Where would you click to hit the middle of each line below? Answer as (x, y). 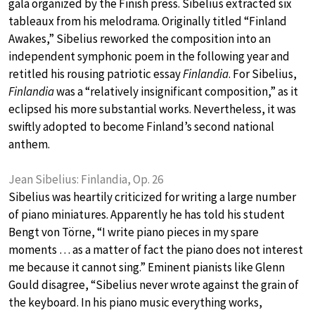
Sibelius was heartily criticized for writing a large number (152, 197)
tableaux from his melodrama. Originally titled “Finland (148, 21)
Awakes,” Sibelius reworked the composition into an (140, 39)
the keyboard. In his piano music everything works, (135, 303)
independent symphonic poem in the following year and (149, 57)
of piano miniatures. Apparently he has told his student (147, 215)
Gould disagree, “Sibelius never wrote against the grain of (154, 285)
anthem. (29, 144)
